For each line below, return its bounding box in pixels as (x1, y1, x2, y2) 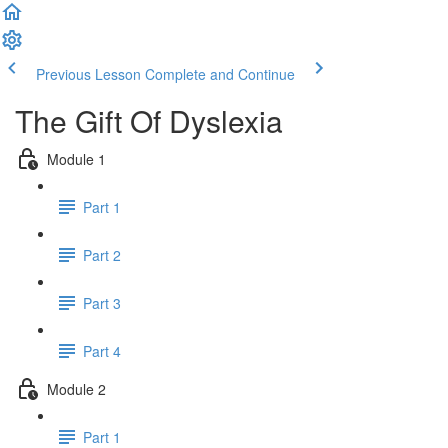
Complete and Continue (145, 64, 295, 84)
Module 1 (47, 148, 106, 169)
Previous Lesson (36, 64, 141, 84)
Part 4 (83, 340, 121, 361)
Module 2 (47, 378, 106, 399)
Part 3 (83, 292, 121, 313)
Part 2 (83, 244, 121, 265)
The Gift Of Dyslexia (15, 99, 283, 142)
